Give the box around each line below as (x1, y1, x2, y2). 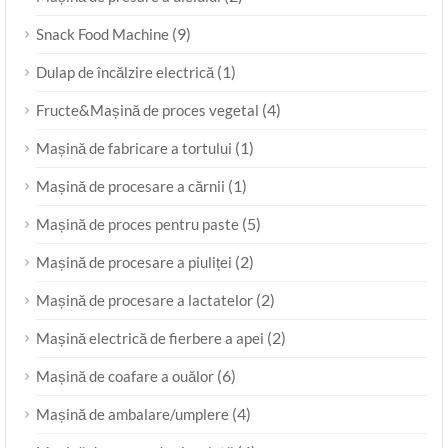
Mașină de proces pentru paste (36, 214, 239, 233)
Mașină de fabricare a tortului (36, 138, 232, 157)
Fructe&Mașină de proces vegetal (36, 100, 259, 119)
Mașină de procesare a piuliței (36, 252, 232, 271)
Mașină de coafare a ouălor (36, 366, 214, 385)
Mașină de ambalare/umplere (36, 404, 229, 423)
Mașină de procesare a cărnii (36, 176, 225, 195)
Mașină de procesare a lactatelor (36, 290, 253, 309)
